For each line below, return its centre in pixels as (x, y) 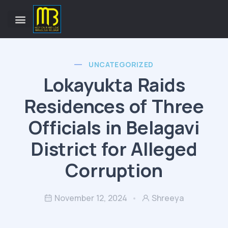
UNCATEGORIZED (121, 64)
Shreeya (168, 198)
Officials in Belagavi (114, 127)
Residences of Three (114, 106)
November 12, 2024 (91, 198)
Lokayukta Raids (114, 85)
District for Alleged (114, 149)
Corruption (114, 170)
